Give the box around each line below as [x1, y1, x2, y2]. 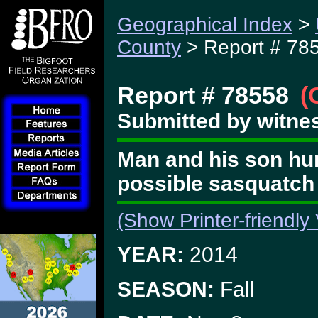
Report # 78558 [117, 82, 289, 109]
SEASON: [117, 277, 214, 301]
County [117, 36, 181, 58]
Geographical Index [117, 13, 292, 35]
